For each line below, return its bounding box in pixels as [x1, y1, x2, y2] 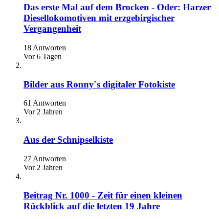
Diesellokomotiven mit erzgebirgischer [23, 13, 175, 23]
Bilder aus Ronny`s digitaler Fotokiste [23, 79, 175, 89]
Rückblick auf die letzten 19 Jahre [23, 200, 160, 211]
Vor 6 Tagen [23, 52, 62, 61]
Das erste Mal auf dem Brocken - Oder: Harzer [23, 2, 211, 13]
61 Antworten [23, 99, 66, 108]
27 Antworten [23, 154, 66, 163]
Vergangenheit [23, 23, 81, 34]
